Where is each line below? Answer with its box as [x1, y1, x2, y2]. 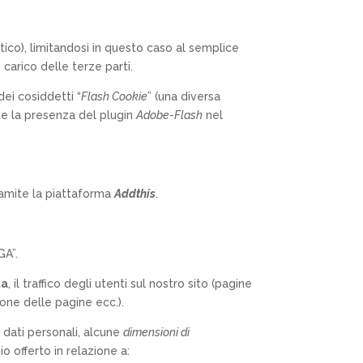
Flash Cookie [81, 89, 148, 103]
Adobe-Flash [136, 108, 203, 122]
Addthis [114, 186, 156, 200]
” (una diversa [147, 89, 221, 103]
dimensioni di [123, 325, 190, 339]
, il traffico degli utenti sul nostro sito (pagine [8, 276, 253, 290]
